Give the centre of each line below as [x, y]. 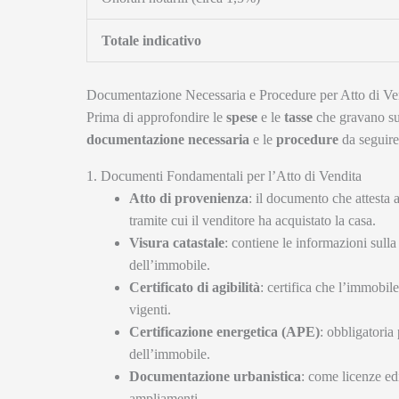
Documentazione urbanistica [215, 377]
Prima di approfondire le [156, 118]
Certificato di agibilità [195, 288]
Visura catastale [177, 243]
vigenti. [150, 310]
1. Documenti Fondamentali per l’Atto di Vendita [224, 176]
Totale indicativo [151, 41]
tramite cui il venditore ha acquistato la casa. [252, 221]
